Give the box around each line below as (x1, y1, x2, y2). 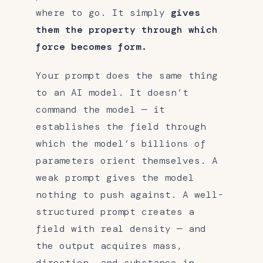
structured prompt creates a (36, 205, 194, 218)
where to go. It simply (36, 6, 171, 19)
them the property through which (36, 23, 218, 36)
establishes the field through (36, 120, 206, 133)
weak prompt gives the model (36, 171, 194, 184)
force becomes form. (36, 40, 147, 53)
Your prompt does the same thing (36, 69, 218, 82)
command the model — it (36, 103, 165, 116)
